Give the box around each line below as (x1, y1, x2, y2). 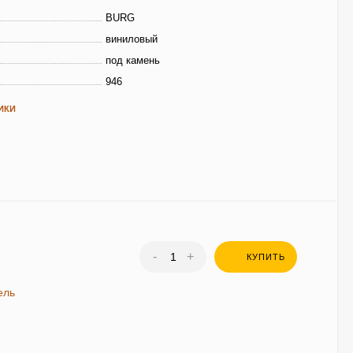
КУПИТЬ (247, 252, 286, 262)
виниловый (106, 33, 158, 45)
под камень (106, 54, 161, 66)
